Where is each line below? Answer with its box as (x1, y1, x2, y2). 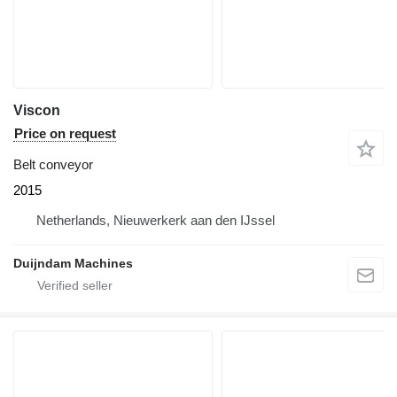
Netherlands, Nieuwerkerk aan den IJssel (36, 212, 275, 228)
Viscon (13, 102, 60, 118)
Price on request (14, 125, 116, 141)
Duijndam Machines (13, 255, 133, 270)
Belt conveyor (13, 156, 93, 172)
